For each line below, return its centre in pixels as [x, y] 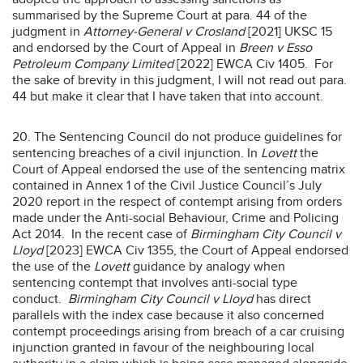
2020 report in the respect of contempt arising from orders [177, 201]
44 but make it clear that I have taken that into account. [168, 96]
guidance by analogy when [207, 266]
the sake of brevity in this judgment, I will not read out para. [179, 80]
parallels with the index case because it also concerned [168, 315]
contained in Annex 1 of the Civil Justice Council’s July [167, 185]
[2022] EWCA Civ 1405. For [253, 64]
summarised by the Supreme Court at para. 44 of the [160, 15]
